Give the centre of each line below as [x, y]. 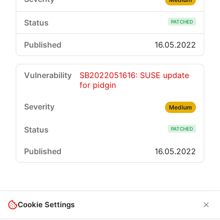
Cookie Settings [46, 205]
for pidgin [98, 85]
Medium [180, 107]
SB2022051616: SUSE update [134, 75]
